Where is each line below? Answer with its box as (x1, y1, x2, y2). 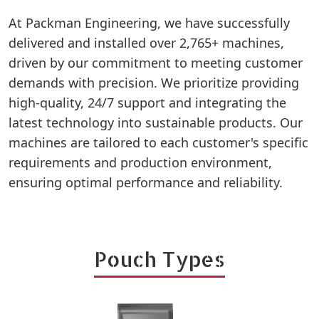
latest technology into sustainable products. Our (9, 114, 303, 131)
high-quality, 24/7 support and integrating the (9, 94, 286, 111)
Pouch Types (94, 246, 225, 272)
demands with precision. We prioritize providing (9, 74, 299, 91)
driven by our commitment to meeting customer (9, 54, 303, 71)
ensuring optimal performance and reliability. (9, 174, 283, 191)
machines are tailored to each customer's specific (9, 134, 308, 151)
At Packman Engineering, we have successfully (9, 14, 290, 31)
